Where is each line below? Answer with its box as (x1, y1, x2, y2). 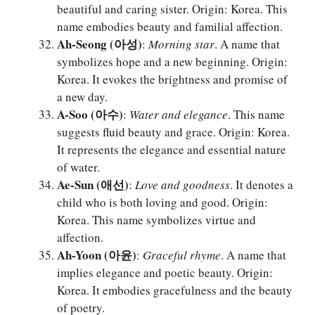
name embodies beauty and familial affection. (57, 18, 283, 35)
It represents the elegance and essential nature (57, 141, 286, 158)
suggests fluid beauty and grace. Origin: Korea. (57, 124, 290, 141)
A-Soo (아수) (57, 105, 123, 124)
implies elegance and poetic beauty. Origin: (57, 264, 273, 281)
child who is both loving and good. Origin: (57, 194, 268, 211)
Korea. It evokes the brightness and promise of (57, 71, 288, 88)
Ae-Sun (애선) (57, 176, 129, 194)
